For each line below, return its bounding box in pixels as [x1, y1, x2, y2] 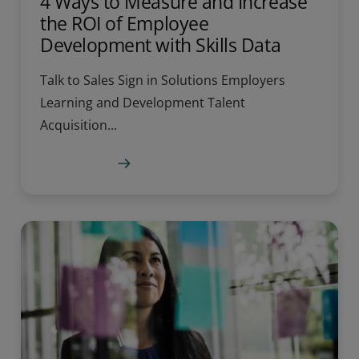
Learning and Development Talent [40, 93, 245, 111]
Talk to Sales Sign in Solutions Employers [40, 71, 285, 89]
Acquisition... [40, 115, 117, 134]
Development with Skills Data [40, 31, 281, 58]
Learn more [40, 155, 111, 173]
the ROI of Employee [40, 10, 209, 36]
